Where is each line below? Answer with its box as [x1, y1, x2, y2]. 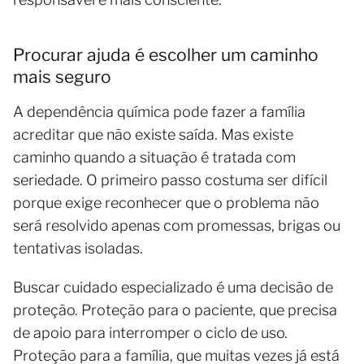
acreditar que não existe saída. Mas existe [13, 126, 293, 144]
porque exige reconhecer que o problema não [13, 194, 319, 212]
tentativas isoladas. [13, 240, 143, 258]
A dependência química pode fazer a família [13, 103, 305, 121]
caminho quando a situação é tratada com [13, 149, 296, 167]
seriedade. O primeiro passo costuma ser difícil [13, 171, 327, 189]
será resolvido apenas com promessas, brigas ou [13, 217, 340, 235]
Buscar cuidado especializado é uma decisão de [13, 279, 333, 297]
